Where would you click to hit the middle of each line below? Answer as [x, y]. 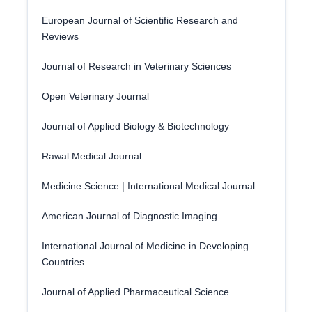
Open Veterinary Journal [95, 96]
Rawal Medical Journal [91, 156]
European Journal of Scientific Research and [140, 20]
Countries [63, 262]
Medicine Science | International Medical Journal [148, 186]
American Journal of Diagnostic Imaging [129, 216]
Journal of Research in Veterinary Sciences [136, 66]
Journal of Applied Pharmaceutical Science [135, 292]
